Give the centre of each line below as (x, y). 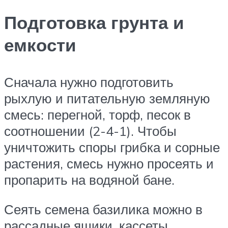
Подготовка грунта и (94, 22)
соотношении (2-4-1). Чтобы (90, 131)
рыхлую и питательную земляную (107, 98)
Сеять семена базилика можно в (103, 209)
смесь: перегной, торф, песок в (97, 114)
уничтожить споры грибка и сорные (112, 147)
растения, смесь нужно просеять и (109, 163)
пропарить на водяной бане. (89, 179)
